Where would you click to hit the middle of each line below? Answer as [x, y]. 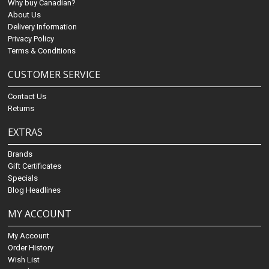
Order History [31, 248]
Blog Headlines [35, 190]
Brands [20, 154]
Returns [21, 109]
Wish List [24, 260]
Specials [23, 178]
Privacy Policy [31, 39]
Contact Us [27, 97]
